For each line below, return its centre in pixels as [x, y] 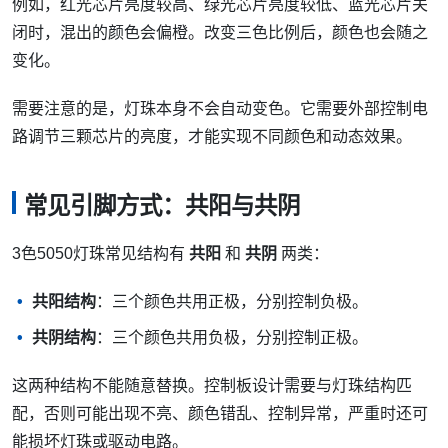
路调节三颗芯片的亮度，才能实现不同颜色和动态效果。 [212, 136]
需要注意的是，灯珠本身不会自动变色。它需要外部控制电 [220, 108]
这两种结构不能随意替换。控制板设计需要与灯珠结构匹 [212, 386]
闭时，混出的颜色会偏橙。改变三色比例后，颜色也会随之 [220, 32]
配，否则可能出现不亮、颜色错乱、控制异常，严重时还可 [220, 414]
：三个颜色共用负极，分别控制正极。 [232, 338]
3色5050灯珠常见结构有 [100, 254]
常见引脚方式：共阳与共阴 [162, 206]
